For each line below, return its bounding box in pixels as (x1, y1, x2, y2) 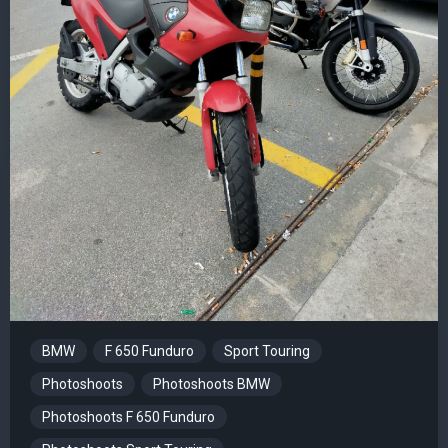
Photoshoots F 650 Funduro (42, 409, 215, 426)
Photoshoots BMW (153, 376, 270, 393)
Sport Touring (224, 343, 310, 360)
